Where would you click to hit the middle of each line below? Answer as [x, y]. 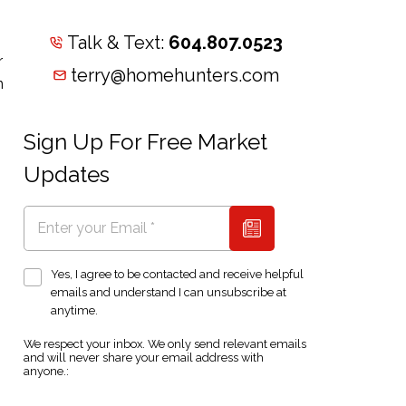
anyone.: [47, 371]
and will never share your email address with [144, 357]
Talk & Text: [118, 42]
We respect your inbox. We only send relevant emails [165, 343]
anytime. [74, 310]
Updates [67, 174]
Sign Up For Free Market [146, 141]
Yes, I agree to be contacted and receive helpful [177, 274]
